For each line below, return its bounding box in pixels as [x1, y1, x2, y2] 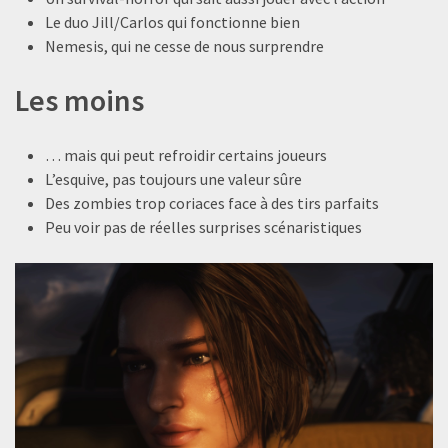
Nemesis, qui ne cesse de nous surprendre [45, 36, 324, 57]
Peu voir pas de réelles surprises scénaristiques [45, 217, 362, 238]
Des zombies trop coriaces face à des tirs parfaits [45, 193, 379, 214]
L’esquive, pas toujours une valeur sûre [45, 169, 302, 190]
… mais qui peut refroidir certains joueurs [45, 145, 327, 166]
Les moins [15, 81, 144, 120]
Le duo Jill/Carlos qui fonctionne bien [45, 12, 300, 33]
